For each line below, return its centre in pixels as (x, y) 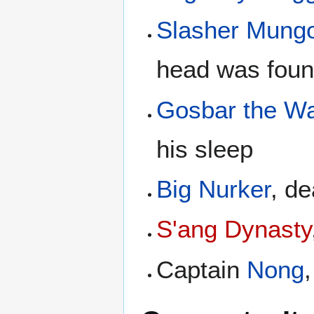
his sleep (205, 149)
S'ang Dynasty (234, 229)
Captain (202, 269)
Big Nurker (214, 189)
